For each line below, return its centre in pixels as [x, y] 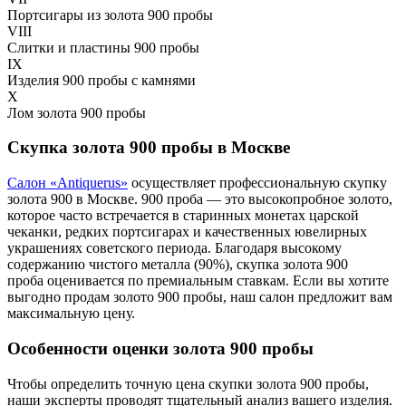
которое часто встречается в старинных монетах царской [183, 216]
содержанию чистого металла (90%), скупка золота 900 [178, 265]
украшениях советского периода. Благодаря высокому [174, 248]
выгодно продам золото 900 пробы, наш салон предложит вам [200, 297]
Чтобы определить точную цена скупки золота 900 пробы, [188, 383]
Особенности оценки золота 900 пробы [160, 348]
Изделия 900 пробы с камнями [101, 80]
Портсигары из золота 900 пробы [110, 14]
